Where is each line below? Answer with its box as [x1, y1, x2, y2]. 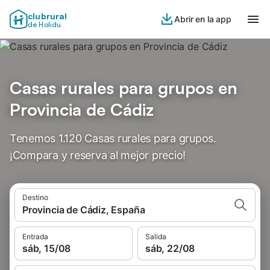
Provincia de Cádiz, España [22, 204, 145, 216]
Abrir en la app [174, 14, 231, 24]
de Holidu [28, 20, 61, 29]
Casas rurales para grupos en [10, 77, 237, 98]
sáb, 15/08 [22, 242, 71, 254]
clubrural [28, 11, 67, 21]
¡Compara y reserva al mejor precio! [10, 149, 186, 162]
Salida [145, 232, 166, 241]
